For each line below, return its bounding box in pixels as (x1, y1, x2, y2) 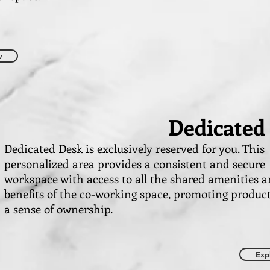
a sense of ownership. (4, 201, 113, 216)
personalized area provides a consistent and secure (4, 156, 265, 171)
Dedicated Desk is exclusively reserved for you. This (4, 141, 265, 156)
